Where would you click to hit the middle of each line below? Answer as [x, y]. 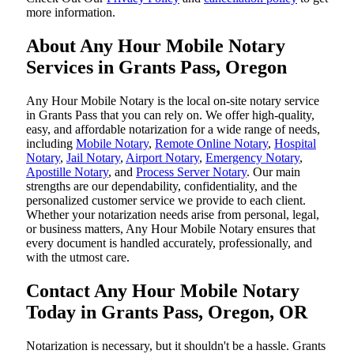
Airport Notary [162, 158]
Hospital [295, 144]
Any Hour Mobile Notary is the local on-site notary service [173, 101]
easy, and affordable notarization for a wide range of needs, [173, 130]
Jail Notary [93, 158]
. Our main [273, 172]
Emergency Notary [252, 158]
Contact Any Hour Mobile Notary [163, 291]
